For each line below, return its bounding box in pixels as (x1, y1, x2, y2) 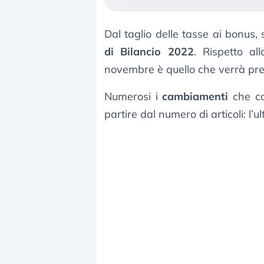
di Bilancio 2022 (104, 45, 194, 59)
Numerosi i (104, 90, 163, 104)
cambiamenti (162, 90, 229, 104)
